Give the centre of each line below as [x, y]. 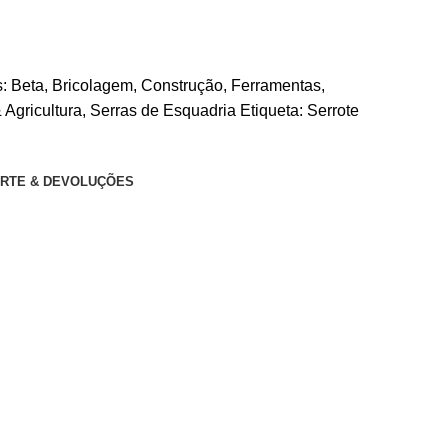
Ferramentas [276, 86]
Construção [182, 86]
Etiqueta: [271, 111]
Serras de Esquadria [163, 111]
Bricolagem [92, 86]
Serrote [333, 111]
